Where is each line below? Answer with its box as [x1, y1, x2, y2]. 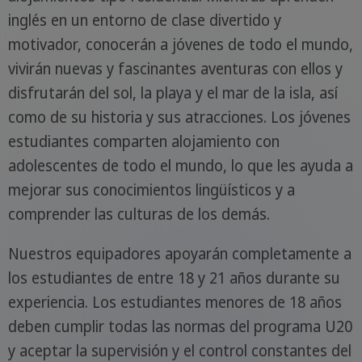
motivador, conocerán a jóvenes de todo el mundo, [7, 34, 353, 56]
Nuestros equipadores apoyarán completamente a [7, 243, 351, 265]
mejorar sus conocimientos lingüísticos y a [7, 179, 295, 201]
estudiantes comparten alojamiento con [7, 131, 280, 153]
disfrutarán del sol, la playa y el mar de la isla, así [7, 82, 338, 104]
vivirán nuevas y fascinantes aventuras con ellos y [7, 58, 343, 80]
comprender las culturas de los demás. [7, 204, 270, 225]
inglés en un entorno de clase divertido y [7, 10, 281, 32]
